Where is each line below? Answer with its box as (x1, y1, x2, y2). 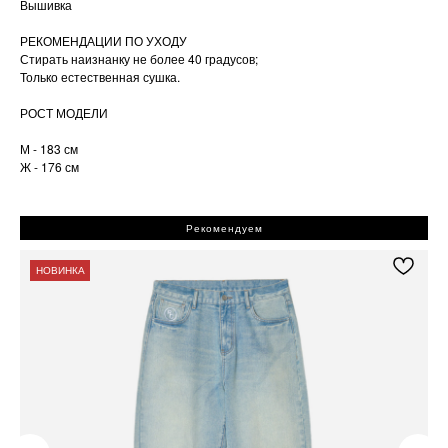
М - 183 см (20, 139, 78, 157)
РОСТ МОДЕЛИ (20, 103, 108, 121)
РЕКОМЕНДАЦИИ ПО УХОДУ (20, 31, 187, 49)
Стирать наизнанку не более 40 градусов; (20, 49, 258, 67)
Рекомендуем (185, 220, 263, 235)
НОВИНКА (35, 264, 85, 276)
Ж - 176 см (20, 157, 79, 175)
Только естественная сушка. (20, 67, 180, 85)
